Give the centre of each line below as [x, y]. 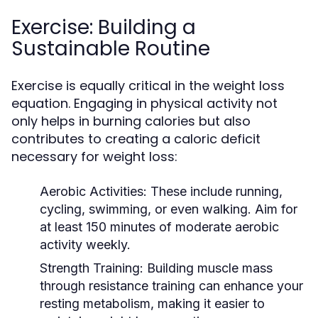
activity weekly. [85, 245]
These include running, [215, 191]
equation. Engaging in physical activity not [144, 103]
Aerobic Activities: [93, 191]
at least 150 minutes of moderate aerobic [159, 227]
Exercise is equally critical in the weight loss [148, 86]
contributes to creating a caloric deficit [136, 139]
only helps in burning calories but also [131, 121]
